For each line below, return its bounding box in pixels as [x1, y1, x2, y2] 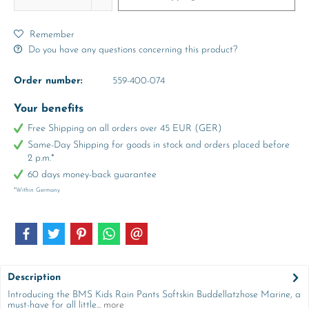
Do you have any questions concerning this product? [26, 45, 237, 55]
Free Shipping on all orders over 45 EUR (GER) [28, 123, 222, 134]
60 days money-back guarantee [28, 170, 157, 180]
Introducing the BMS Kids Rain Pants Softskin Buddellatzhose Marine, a [8, 290, 301, 300]
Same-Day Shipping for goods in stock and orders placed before [28, 140, 290, 150]
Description [8, 272, 61, 283]
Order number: [14, 76, 83, 86]
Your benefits [14, 103, 83, 114]
